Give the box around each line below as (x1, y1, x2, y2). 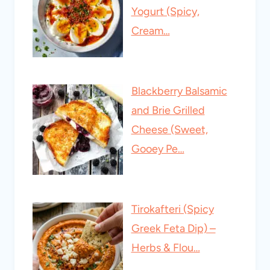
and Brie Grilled (131, 104, 205, 117)
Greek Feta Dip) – (131, 221, 216, 235)
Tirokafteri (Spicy (131, 202, 214, 216)
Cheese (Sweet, (131, 123, 208, 136)
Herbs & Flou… (131, 240, 200, 254)
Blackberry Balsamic (131, 84, 227, 98)
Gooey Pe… (131, 142, 184, 155)
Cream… (131, 24, 170, 38)
